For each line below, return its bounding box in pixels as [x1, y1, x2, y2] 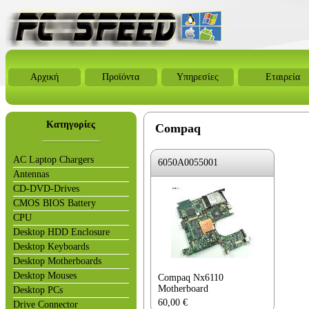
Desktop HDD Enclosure [13, 227, 110, 237]
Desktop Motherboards [13, 256, 101, 266]
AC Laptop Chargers [13, 154, 94, 165]
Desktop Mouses [13, 270, 77, 281]
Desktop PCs [13, 285, 63, 295]
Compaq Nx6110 [158, 272, 223, 283]
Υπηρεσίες [177, 72, 219, 82]
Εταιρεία [266, 72, 300, 82]
